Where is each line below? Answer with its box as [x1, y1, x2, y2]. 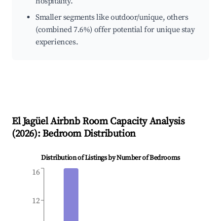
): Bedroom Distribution [34, 128, 136, 141]
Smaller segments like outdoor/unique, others [36, 12, 188, 23]
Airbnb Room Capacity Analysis [48, 115, 185, 128]
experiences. [36, 37, 78, 47]
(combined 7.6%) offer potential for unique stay [36, 25, 195, 35]
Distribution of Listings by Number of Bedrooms [41, 153, 180, 163]
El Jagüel [12, 115, 48, 128]
